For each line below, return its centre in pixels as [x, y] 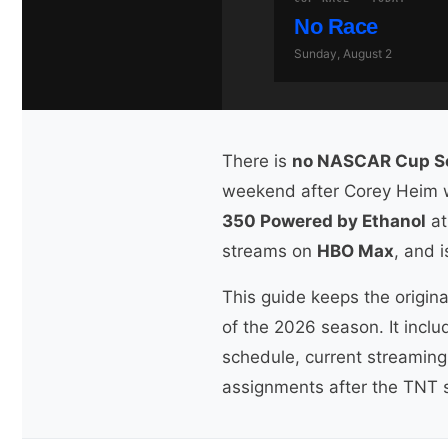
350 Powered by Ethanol [324, 221]
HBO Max [355, 251]
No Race [336, 27]
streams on [269, 251]
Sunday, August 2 [343, 54]
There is [257, 161]
